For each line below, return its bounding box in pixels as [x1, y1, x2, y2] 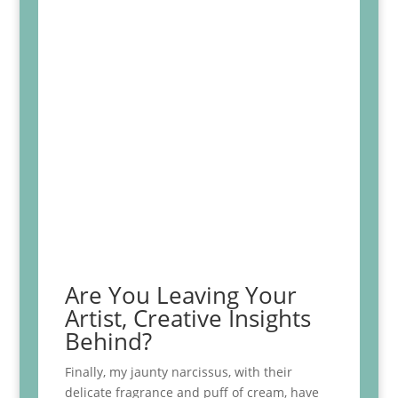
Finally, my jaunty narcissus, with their [64, 362, 292, 380]
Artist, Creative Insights [64, 301, 311, 334]
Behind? [64, 324, 158, 357]
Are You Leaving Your [64, 278, 297, 311]
